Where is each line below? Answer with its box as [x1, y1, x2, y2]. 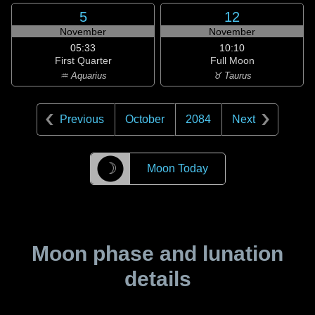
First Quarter [54, 55, 112, 66]
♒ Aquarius [59, 70, 107, 81]
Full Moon [210, 55, 255, 66]
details [124, 267, 191, 290]
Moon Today [146, 162, 208, 174]
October [125, 113, 165, 125]
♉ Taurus [212, 70, 252, 81]
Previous [60, 113, 104, 125]
